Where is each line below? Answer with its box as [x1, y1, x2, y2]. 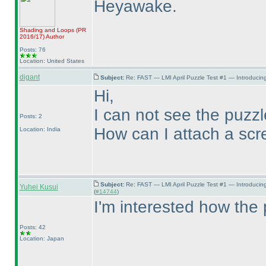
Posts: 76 [19, 46, 46, 53]
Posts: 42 [19, 224, 46, 230]
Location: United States [19, 58, 84, 64]
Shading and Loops [19, 27, 76, 33]
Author [44, 33, 64, 40]
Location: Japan [19, 235, 64, 242]
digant [19, 73, 40, 81]
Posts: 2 [19, 113, 42, 119]
